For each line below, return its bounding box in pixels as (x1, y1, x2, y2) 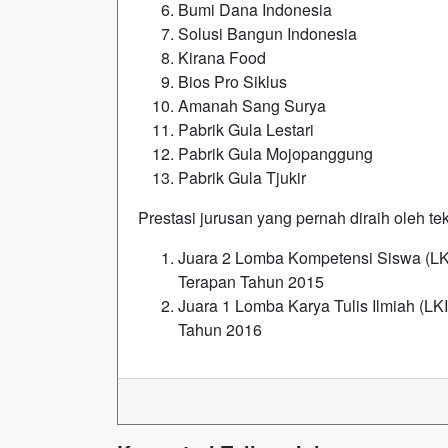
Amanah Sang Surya (178, 94, 326, 117)
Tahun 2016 (178, 318, 262, 341)
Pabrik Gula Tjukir (178, 166, 306, 189)
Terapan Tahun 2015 (178, 270, 324, 293)
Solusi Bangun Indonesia (178, 22, 357, 45)
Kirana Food (178, 46, 266, 69)
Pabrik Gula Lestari (178, 118, 314, 141)
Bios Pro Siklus (178, 70, 287, 93)
